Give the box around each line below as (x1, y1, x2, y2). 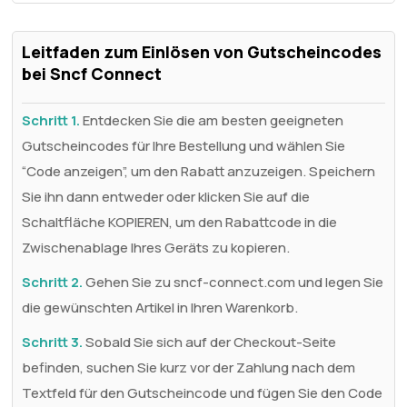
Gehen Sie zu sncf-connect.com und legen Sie (83, 272, 384, 292)
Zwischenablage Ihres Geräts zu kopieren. (22, 237, 291, 257)
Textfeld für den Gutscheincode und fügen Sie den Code (22, 382, 383, 402)
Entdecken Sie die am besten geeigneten (80, 110, 344, 130)
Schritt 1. (22, 110, 81, 130)
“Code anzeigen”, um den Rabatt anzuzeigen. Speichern (22, 161, 376, 181)
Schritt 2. (22, 272, 84, 292)
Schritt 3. (22, 332, 84, 352)
